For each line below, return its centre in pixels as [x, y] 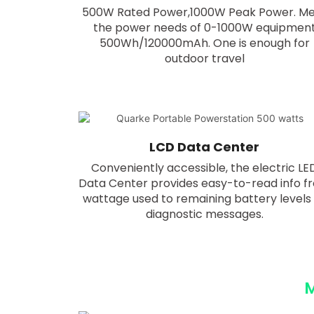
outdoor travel [204, 59]
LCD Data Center [205, 146]
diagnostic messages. [204, 214]
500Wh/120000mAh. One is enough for [204, 43]
